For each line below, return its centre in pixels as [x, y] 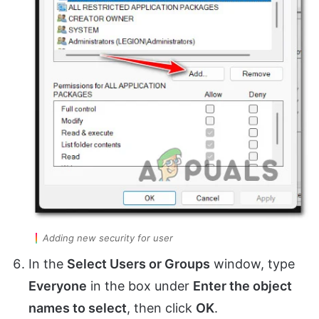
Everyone [58, 286]
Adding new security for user [108, 238]
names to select [78, 308]
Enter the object [242, 286]
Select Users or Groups [138, 264]
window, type [252, 264]
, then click [161, 308]
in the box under [140, 286]
